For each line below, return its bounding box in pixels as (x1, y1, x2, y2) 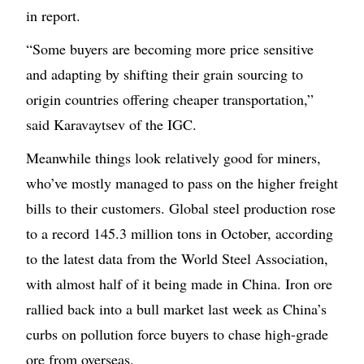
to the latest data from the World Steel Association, (26, 249, 328, 269)
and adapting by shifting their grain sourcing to (26, 64, 303, 84)
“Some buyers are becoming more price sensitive (26, 39, 314, 59)
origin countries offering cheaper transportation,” (26, 89, 314, 110)
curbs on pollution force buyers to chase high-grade (26, 324, 328, 344)
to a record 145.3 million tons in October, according (26, 223, 333, 244)
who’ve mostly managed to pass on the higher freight (26, 173, 338, 193)
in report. (26, 6, 80, 26)
